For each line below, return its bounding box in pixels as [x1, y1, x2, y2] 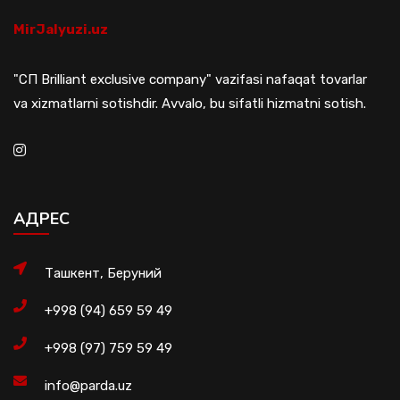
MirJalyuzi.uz [13, 21, 108, 37]
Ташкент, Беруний [45, 265, 162, 281]
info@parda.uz [45, 378, 132, 394]
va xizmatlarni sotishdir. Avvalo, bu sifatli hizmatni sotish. [13, 96, 366, 112]
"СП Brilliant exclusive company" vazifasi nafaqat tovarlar [13, 71, 367, 87]
